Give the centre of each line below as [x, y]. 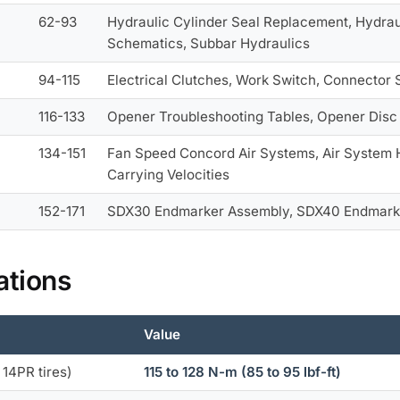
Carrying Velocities [169, 174]
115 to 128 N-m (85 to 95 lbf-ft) [243, 372]
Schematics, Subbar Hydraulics [209, 43]
